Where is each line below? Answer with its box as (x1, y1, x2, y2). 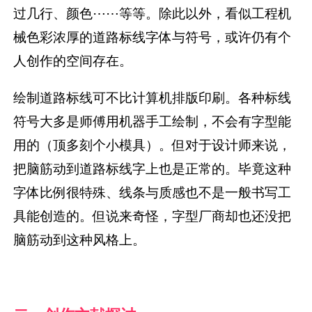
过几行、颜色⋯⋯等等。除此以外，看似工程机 (13, 4, 292, 22)
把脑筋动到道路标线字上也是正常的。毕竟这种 (13, 159, 292, 177)
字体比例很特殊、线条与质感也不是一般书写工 (13, 183, 292, 201)
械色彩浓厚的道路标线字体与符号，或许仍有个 (13, 28, 292, 45)
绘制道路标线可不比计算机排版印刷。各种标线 (13, 88, 292, 106)
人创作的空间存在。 (13, 52, 133, 69)
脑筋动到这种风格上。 (13, 231, 146, 248)
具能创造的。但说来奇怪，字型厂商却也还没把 (13, 207, 292, 224)
